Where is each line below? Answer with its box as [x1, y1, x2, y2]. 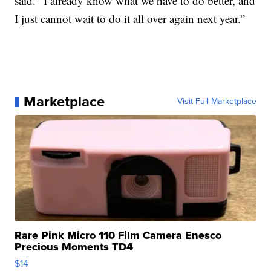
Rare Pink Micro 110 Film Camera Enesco [15, 227, 222, 244]
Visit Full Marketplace [177, 95, 256, 108]
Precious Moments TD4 [15, 239, 134, 255]
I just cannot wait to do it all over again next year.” [15, 11, 246, 27]
